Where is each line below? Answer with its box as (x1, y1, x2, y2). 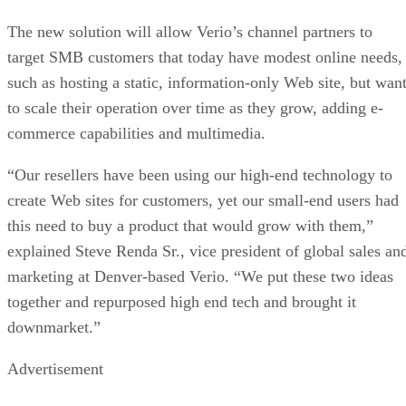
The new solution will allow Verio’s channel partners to (7, 22, 372, 41)
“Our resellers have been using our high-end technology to (7, 165, 392, 184)
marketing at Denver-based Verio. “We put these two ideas (7, 266, 393, 285)
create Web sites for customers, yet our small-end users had (7, 190, 399, 209)
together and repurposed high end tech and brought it (7, 292, 356, 311)
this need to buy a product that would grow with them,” (7, 216, 373, 235)
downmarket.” (7, 317, 101, 336)
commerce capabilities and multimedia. (7, 123, 266, 142)
